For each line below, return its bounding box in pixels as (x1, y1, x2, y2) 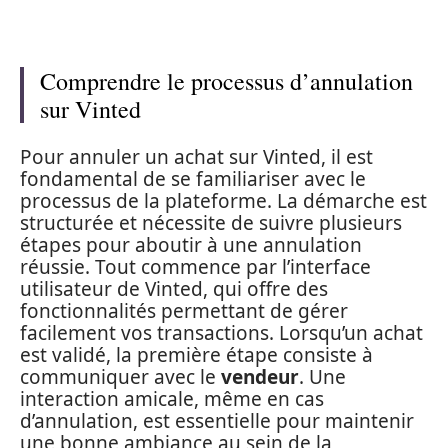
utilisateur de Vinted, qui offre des (20, 275, 328, 302)
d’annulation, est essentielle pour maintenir (20, 407, 414, 434)
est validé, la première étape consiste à (20, 341, 373, 368)
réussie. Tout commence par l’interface (20, 253, 371, 280)
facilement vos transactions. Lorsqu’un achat (20, 319, 423, 346)
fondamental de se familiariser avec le (20, 165, 366, 192)
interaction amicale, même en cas (20, 385, 324, 412)
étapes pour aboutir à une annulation (20, 231, 362, 258)
